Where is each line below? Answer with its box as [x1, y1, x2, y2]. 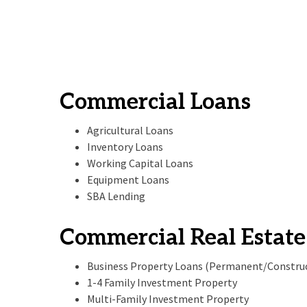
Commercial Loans [60, 89, 251, 115]
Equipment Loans [87, 173, 169, 186]
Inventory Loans [87, 140, 163, 153]
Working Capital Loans [87, 156, 193, 170]
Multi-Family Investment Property [87, 292, 249, 306]
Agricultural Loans [87, 123, 173, 137]
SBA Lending [87, 189, 145, 203]
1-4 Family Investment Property [87, 275, 237, 289]
